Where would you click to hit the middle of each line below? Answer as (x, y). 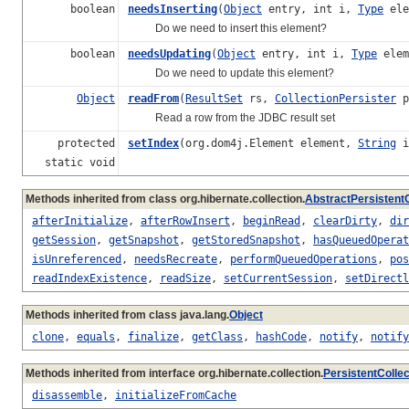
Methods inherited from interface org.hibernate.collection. (174, 373)
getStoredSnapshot (246, 240)
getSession (64, 240)
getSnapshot (144, 240)
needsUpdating (169, 53)
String (377, 143)
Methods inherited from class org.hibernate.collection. (165, 199)
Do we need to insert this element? (227, 28)
